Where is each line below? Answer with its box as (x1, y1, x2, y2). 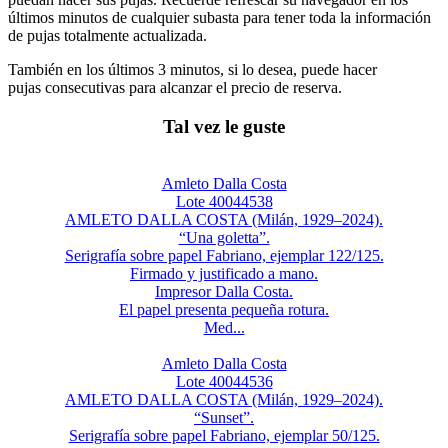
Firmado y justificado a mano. (130, 264, 318, 282)
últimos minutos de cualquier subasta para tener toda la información (8, 9, 431, 27)
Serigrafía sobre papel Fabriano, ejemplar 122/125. (64, 246, 384, 264)
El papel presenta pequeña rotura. (119, 300, 329, 318)
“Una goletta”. (178, 228, 270, 246)
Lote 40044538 (175, 192, 273, 210)
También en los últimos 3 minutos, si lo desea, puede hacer (8, 61, 377, 79)
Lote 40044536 (175, 372, 273, 390)
